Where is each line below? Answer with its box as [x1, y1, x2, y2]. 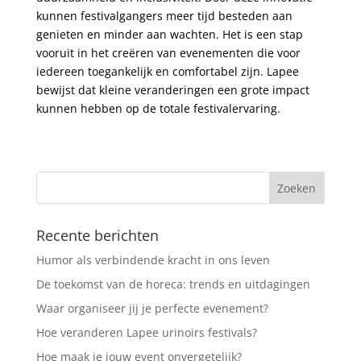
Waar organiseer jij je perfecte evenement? [35, 300, 268, 316]
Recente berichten [35, 225, 159, 245]
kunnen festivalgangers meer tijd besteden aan [35, 7, 293, 23]
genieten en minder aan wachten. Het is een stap [35, 26, 303, 42]
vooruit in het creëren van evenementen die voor [35, 44, 301, 60]
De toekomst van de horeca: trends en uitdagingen [35, 276, 310, 292]
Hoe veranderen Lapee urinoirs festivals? [35, 324, 257, 340]
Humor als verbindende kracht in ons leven [35, 251, 270, 268]
